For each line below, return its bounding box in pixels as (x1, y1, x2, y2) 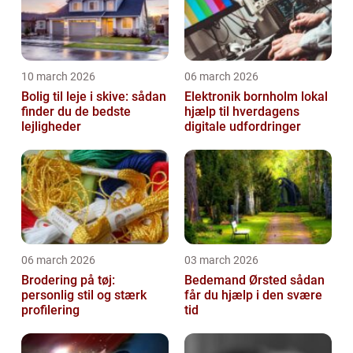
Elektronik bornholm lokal (184, 89, 301, 104)
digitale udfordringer (184, 119, 301, 134)
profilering (21, 303, 80, 318)
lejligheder (21, 119, 81, 134)
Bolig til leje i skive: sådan (21, 89, 166, 104)
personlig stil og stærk (21, 288, 147, 303)
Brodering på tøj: (21, 273, 115, 288)
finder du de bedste (21, 104, 131, 119)
